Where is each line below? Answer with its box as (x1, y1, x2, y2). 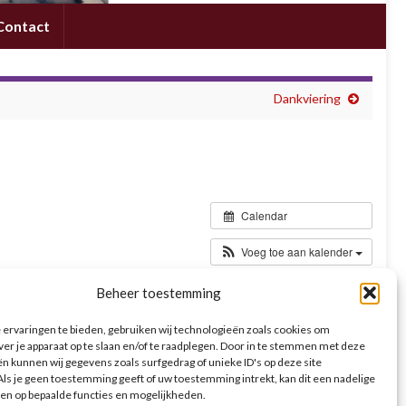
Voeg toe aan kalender (240, 244, 355, 260)
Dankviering (273, 90, 341, 106)
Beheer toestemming (95, 285, 221, 301)
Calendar (240, 208, 287, 224)
